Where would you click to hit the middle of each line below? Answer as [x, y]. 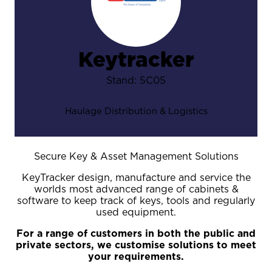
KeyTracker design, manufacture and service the [136, 178]
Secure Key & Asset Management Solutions [136, 156]
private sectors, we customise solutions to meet [136, 245]
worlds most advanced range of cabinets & [136, 189]
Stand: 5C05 [136, 80]
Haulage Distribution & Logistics [136, 111]
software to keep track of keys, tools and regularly [136, 201]
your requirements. [136, 257]
